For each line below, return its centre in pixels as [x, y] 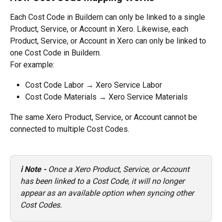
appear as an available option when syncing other [108, 193]
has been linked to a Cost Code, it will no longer [103, 181]
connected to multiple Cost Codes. [70, 129]
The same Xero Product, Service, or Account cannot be [105, 117]
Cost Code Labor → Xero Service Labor [94, 85]
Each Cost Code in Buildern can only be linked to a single [109, 17]
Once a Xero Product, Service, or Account [120, 169]
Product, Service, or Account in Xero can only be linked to [109, 41]
